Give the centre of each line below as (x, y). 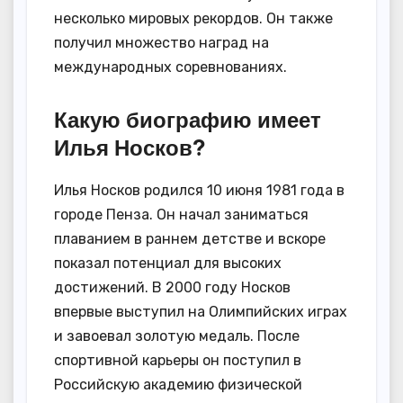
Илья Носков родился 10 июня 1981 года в (199, 190)
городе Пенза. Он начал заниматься (181, 214)
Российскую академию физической (178, 384)
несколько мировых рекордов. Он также (193, 18)
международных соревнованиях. (170, 67)
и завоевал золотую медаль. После (177, 336)
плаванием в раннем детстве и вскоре (190, 238)
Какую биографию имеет (188, 119)
